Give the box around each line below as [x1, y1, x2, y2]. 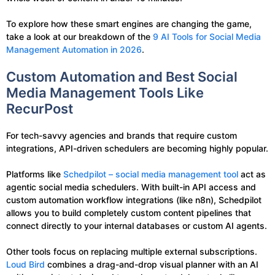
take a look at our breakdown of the [6, 31, 153, 42]
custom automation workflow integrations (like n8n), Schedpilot [6, 194, 261, 205]
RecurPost [6, 100, 73, 117]
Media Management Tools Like [6, 84, 204, 101]
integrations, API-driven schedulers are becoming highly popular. [6, 142, 268, 153]
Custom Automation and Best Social [6, 68, 238, 85]
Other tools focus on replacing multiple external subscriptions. [6, 246, 257, 257]
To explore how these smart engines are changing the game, [6, 18, 252, 29]
